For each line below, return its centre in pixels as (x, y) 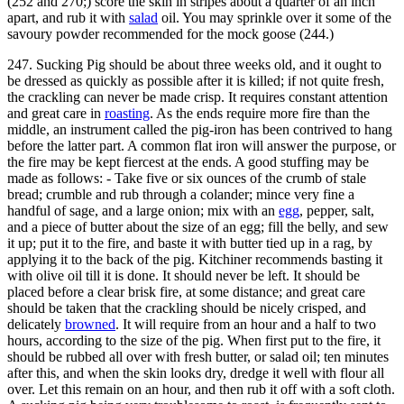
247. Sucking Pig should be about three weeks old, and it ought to (194, 64)
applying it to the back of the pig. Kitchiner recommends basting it (195, 259)
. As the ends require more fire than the (260, 113)
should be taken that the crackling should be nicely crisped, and (187, 308)
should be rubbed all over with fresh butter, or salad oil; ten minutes (198, 356)
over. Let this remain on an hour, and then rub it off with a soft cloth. (201, 389)
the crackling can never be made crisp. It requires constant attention (197, 96)
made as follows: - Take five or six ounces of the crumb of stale (187, 178)
